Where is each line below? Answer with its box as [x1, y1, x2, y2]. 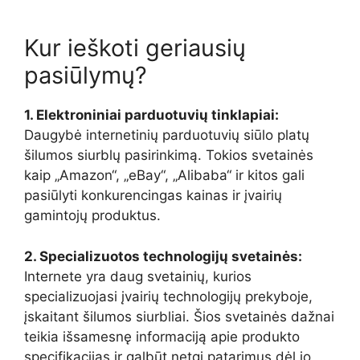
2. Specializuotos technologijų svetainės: [24, 247, 302, 264]
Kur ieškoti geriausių [24, 34, 246, 63]
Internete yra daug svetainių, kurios [24, 268, 252, 284]
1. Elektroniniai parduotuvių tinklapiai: [24, 107, 279, 124]
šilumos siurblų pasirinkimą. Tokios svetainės [24, 147, 313, 164]
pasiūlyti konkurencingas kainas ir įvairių [24, 187, 282, 204]
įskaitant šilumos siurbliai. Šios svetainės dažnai [24, 308, 334, 325]
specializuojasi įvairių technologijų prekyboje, [24, 288, 313, 305]
